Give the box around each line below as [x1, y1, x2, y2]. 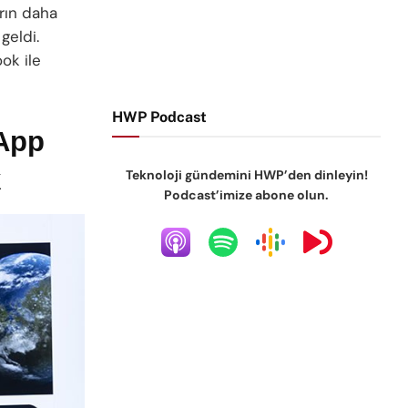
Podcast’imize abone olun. [164, 187, 330, 203]
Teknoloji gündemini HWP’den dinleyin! [125, 167, 368, 183]
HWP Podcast [112, 108, 208, 126]
